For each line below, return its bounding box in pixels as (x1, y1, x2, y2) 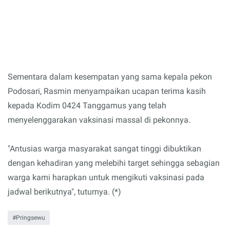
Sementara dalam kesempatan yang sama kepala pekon (8, 71, 212, 82)
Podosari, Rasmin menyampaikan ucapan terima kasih (8, 86, 206, 96)
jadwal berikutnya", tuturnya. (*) (8, 186, 121, 197)
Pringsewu (16, 214, 46, 221)
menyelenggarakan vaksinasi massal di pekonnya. (8, 114, 190, 125)
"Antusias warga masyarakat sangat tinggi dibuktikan (8, 143, 201, 154)
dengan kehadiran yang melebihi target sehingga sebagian (8, 158, 220, 168)
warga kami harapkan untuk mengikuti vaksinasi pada (8, 172, 204, 182)
